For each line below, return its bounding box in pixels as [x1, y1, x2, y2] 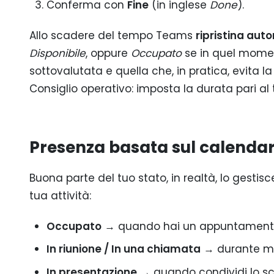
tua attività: [29, 188, 91, 203]
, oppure [86, 46, 131, 61]
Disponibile [29, 46, 86, 61]
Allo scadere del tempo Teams [29, 28, 196, 43]
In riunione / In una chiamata [46, 242, 201, 257]
